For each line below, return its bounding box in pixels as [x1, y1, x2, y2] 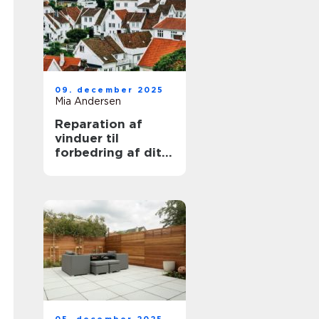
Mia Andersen [55, 95, 121, 107]
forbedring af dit [55, 145, 162, 159]
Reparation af [55, 117, 142, 131]
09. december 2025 [55, 85, 164, 95]
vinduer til [55, 131, 119, 145]
